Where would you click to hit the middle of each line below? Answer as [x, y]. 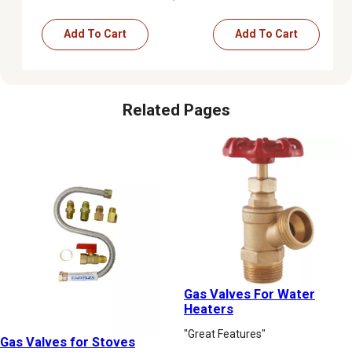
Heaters [209, 309]
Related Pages [176, 110]
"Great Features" [225, 334]
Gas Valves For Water [249, 294]
